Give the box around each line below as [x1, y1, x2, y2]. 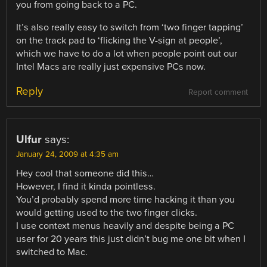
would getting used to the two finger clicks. [16, 206, 198, 219]
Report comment [188, 87, 248, 97]
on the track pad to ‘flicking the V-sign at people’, [16, 34, 223, 46]
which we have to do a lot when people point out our [16, 47, 238, 60]
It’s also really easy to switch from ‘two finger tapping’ [16, 21, 244, 33]
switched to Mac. [16, 246, 88, 258]
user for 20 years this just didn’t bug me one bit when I [16, 232, 246, 245]
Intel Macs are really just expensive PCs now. [16, 60, 206, 73]
